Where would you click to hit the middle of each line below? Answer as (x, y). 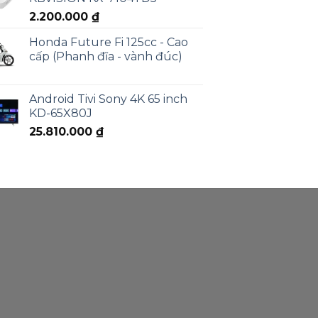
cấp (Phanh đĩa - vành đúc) (106, 57)
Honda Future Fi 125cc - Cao (109, 43)
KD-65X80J (61, 114)
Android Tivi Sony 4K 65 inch (108, 99)
